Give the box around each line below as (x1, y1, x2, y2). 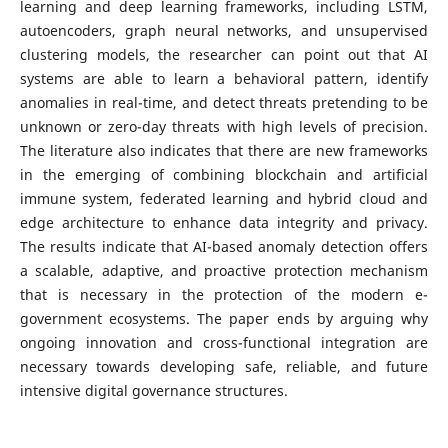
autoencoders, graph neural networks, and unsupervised (19, 21, 429, 40)
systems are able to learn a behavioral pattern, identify (19, 69, 429, 88)
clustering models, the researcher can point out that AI (19, 45, 429, 64)
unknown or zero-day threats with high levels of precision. (19, 117, 429, 136)
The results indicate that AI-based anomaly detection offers (19, 237, 429, 256)
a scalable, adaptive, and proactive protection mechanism (19, 261, 429, 280)
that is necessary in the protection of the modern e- (19, 285, 429, 304)
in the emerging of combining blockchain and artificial (19, 165, 429, 184)
